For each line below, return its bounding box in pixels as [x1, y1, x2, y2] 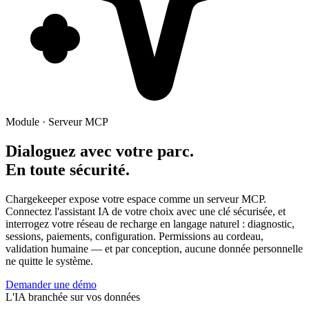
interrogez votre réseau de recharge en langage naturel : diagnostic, [6, 217, 295, 230]
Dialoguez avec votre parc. [6, 141, 194, 160]
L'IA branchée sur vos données [6, 290, 140, 303]
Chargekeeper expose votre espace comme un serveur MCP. [6, 192, 266, 205]
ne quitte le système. [6, 255, 93, 267]
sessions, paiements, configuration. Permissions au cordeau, [6, 230, 263, 242]
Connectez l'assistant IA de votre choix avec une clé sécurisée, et [6, 205, 286, 217]
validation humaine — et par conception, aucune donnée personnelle [6, 242, 303, 255]
